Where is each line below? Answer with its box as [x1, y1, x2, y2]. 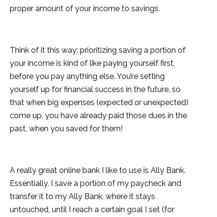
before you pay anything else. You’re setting [10, 72, 165, 81]
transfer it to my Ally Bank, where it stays [10, 192, 155, 201]
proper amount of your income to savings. [10, 4, 160, 14]
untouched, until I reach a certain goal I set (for [10, 205, 174, 215]
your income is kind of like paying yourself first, [10, 59, 175, 68]
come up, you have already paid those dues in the [10, 111, 187, 121]
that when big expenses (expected [10, 98, 135, 108]
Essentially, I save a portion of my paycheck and [10, 179, 181, 188]
